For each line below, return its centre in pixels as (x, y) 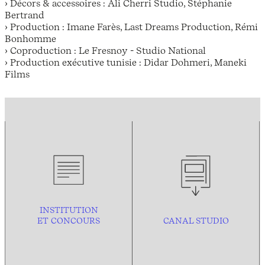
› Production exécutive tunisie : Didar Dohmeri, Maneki (126, 62)
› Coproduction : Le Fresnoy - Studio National (105, 50)
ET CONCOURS (69, 220)
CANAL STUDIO (196, 220)
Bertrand (25, 14)
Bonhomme (30, 38)
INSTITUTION (69, 210)
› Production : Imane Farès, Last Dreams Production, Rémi (131, 26)
